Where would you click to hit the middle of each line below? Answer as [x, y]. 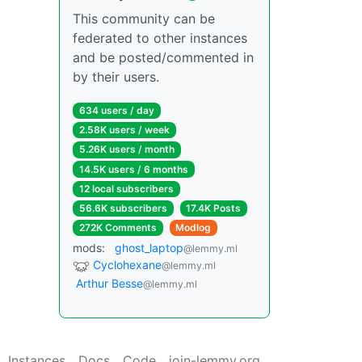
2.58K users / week [124, 130]
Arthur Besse [109, 283]
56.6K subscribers [123, 208]
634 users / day [116, 110]
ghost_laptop [149, 248]
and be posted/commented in [163, 57]
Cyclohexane [127, 265]
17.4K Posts [214, 208]
